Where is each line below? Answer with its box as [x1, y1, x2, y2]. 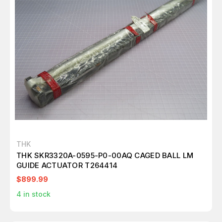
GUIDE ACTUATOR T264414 [16, 161, 118, 170]
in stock [21, 190, 51, 198]
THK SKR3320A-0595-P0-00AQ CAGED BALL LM [16, 151, 194, 160]
